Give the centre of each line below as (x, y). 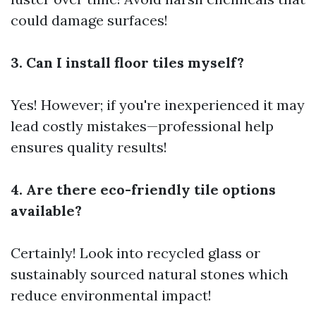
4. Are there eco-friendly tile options (143, 189)
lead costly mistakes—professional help (142, 126)
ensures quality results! (89, 147)
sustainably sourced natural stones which (150, 274)
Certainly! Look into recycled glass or (135, 253)
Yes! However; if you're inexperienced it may (158, 105)
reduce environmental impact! (111, 295)
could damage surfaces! (89, 20)
